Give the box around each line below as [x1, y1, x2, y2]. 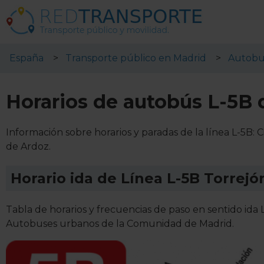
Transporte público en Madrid [65, 52, 206, 64]
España [9, 52, 44, 64]
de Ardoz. [6, 140, 51, 152]
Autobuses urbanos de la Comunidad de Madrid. [6, 217, 234, 229]
